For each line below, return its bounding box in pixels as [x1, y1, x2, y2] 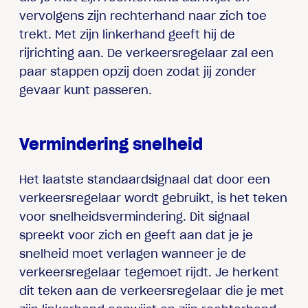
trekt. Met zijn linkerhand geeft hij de [19, 27, 236, 41]
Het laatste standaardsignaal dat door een [19, 173, 271, 187]
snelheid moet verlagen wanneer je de [19, 247, 247, 261]
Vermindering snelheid [19, 133, 203, 154]
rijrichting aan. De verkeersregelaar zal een [19, 45, 274, 60]
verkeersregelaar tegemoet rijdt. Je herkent [19, 265, 280, 280]
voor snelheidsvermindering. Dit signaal [19, 210, 250, 224]
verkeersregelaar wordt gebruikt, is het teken [19, 191, 288, 206]
